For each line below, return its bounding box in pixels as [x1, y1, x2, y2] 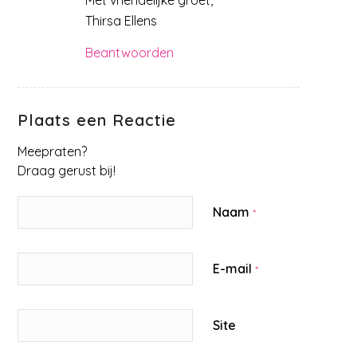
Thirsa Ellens [85, 13, 158, 29]
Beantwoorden [85, 44, 175, 61]
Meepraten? [18, 143, 88, 159]
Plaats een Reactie [18, 109, 177, 130]
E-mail [213, 260, 256, 277]
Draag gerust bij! [18, 162, 116, 178]
